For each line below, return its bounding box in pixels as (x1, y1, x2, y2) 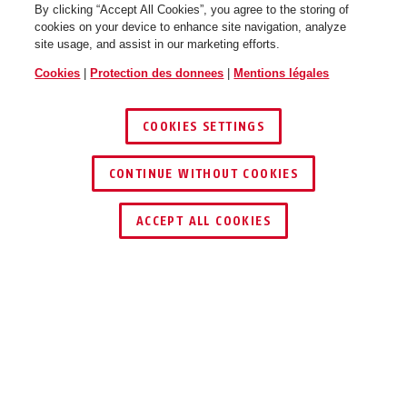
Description (38, 320, 113, 335)
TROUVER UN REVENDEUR (141, 193, 303, 208)
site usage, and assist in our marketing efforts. (35, 37, 281, 51)
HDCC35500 (38, 385, 144, 402)
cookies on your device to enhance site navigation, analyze (35, 20, 347, 34)
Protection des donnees (90, 66, 224, 80)
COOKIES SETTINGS (142, 119, 265, 134)
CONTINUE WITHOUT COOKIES (108, 166, 299, 182)
